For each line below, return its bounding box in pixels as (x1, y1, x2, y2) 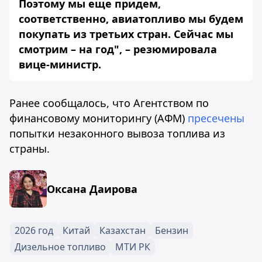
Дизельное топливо (15, 240, 106, 253)
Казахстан (99, 224, 146, 237)
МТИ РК (115, 240, 150, 253)
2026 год (15, 224, 53, 237)
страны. (9, 142, 50, 156)
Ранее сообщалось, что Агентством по (9, 96, 209, 110)
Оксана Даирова (47, 182, 137, 196)
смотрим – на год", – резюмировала (19, 42, 217, 56)
